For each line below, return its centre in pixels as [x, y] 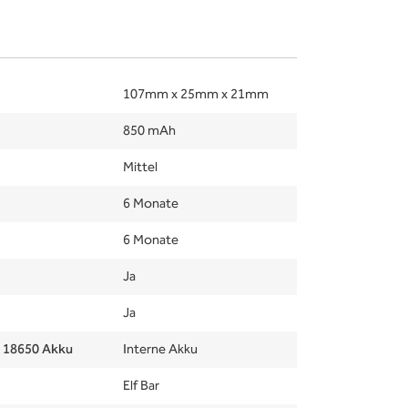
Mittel [140, 168]
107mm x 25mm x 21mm [196, 95]
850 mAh [149, 131]
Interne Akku [160, 350]
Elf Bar [141, 386]
